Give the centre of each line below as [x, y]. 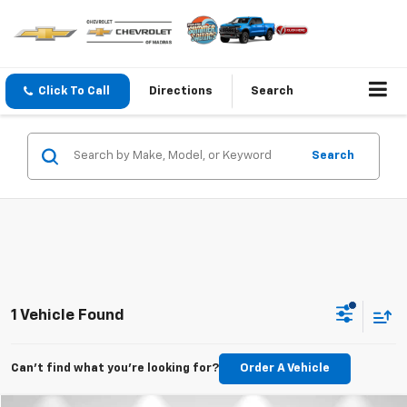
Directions [181, 92]
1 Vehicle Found [68, 315]
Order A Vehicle [285, 369]
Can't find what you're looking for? [115, 369]
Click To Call [74, 92]
